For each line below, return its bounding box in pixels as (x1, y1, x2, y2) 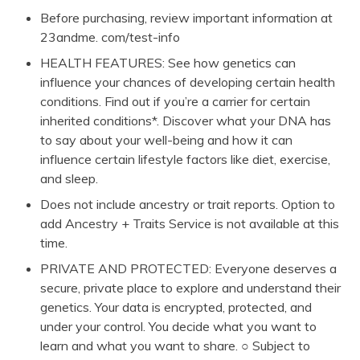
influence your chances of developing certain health (40, 73, 335, 90)
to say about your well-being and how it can (40, 131, 292, 148)
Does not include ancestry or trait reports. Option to (40, 195, 335, 212)
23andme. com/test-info (40, 28, 180, 45)
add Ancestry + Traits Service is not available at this (40, 215, 339, 231)
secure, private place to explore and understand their (40, 279, 341, 296)
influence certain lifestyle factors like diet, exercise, (40, 150, 330, 167)
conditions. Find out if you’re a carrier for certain (40, 92, 310, 109)
